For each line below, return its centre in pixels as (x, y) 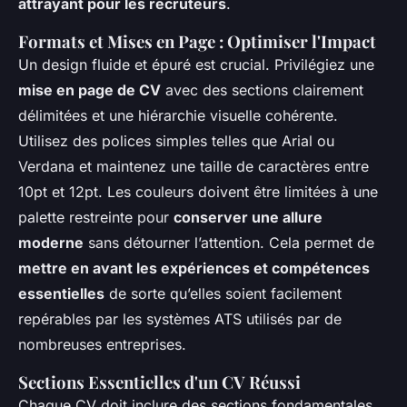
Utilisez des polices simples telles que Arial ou (176, 140)
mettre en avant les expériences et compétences (194, 268)
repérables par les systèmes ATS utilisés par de (180, 318)
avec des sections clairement (262, 89)
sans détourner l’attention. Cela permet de (229, 242)
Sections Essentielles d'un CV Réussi (159, 382)
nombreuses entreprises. (102, 344)
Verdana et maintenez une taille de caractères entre (194, 166)
